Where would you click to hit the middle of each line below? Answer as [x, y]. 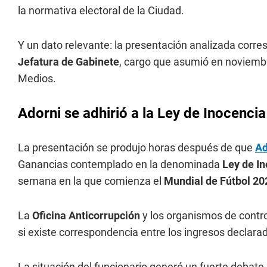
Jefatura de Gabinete [69, 62]
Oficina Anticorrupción [86, 215]
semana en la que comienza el [91, 181]
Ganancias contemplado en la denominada [119, 164]
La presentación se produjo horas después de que [136, 148]
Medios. [37, 78]
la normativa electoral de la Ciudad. [101, 10]
